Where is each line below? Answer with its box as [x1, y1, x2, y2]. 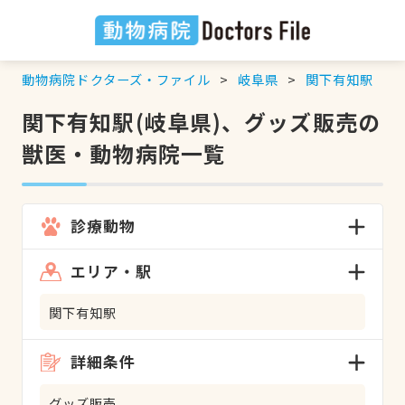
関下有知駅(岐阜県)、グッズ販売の [21, 105, 381, 137]
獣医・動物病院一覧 [21, 137, 227, 169]
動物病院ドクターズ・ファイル [21, 69, 212, 89]
